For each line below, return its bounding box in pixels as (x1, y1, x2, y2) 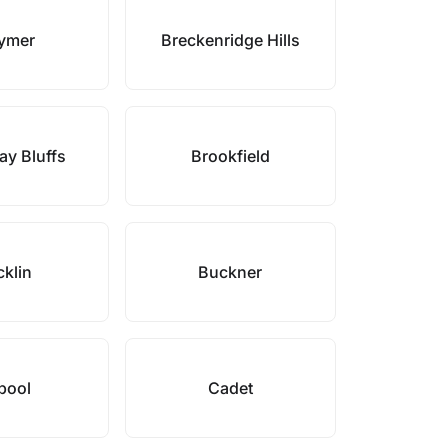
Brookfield (190, 146, 270, 166)
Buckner (198, 262, 263, 282)
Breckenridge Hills (160, 30, 300, 50)
